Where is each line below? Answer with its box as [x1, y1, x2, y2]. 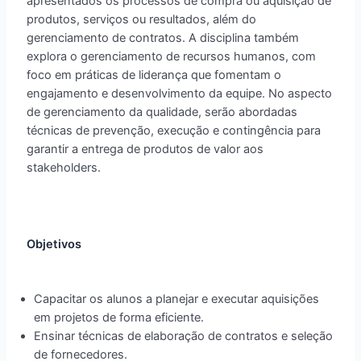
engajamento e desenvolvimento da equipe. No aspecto [27, 85, 333, 101]
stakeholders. [27, 160, 102, 175]
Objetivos [27, 236, 82, 251]
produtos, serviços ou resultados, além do [27, 11, 257, 27]
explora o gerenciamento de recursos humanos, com [27, 48, 317, 64]
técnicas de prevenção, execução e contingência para [27, 122, 322, 138]
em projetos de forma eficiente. [34, 310, 205, 326]
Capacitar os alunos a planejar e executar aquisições [34, 292, 320, 307]
